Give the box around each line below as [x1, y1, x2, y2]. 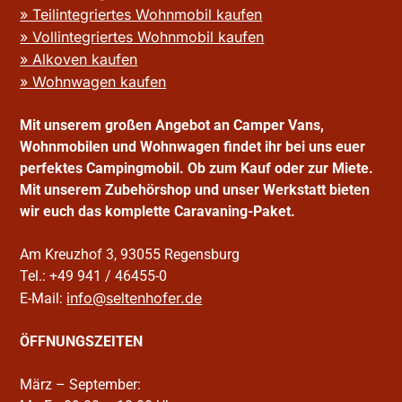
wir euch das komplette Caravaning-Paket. [20, 203, 296, 221]
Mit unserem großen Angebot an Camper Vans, [20, 117, 325, 135]
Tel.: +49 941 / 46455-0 [20, 267, 168, 285]
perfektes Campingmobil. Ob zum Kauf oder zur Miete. [20, 160, 374, 178]
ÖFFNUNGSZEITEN [20, 333, 144, 351]
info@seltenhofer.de [66, 289, 203, 308]
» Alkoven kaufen [20, 50, 138, 69]
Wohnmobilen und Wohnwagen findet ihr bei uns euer [20, 138, 366, 156]
